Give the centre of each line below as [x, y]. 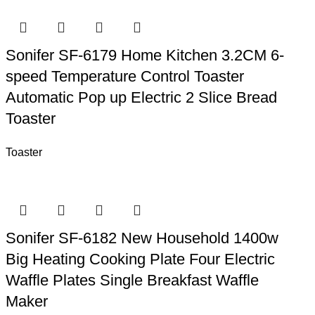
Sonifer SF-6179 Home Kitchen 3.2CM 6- [145, 55]
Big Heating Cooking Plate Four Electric [141, 259]
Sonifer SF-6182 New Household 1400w [142, 238]
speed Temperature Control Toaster [125, 76]
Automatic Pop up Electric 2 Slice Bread [142, 97]
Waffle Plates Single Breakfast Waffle [133, 280]
